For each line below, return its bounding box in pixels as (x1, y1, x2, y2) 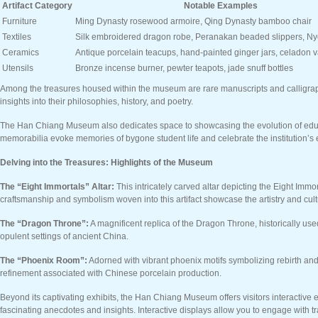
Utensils (2, 63, 33, 73)
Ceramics (2, 48, 39, 57)
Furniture (2, 16, 37, 26)
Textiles (2, 32, 31, 42)
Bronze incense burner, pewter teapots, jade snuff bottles (75, 63, 293, 73)
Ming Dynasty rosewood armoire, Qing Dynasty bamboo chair (75, 16, 312, 26)
